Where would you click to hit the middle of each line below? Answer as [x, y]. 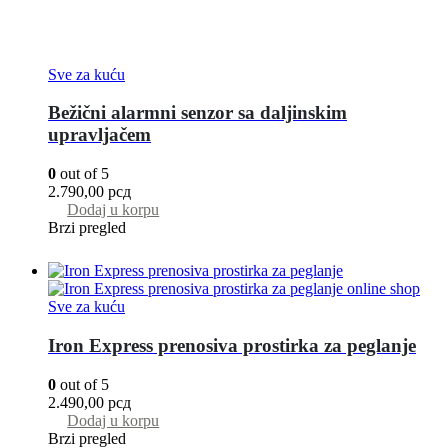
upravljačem [99, 135]
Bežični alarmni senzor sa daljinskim [197, 113]
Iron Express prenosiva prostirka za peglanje [232, 345]
